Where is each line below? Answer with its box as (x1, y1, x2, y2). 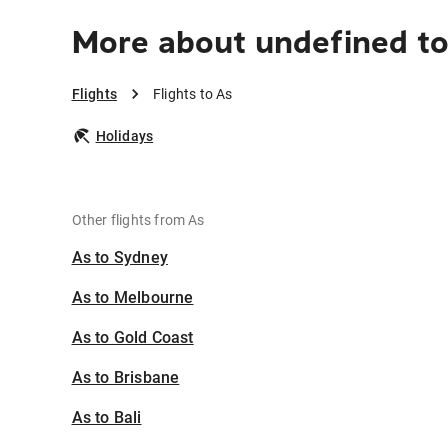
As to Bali (71, 408, 142, 427)
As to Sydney (71, 248, 168, 267)
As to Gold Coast (71, 328, 194, 347)
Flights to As (152, 86, 233, 102)
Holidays (95, 128, 154, 144)
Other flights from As (71, 212, 205, 228)
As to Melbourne (71, 288, 194, 307)
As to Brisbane (71, 368, 180, 387)
